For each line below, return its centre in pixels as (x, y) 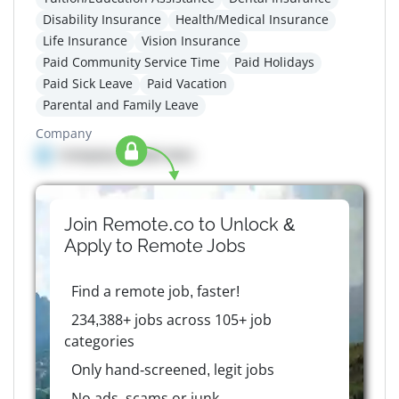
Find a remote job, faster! (155, 292)
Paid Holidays (274, 62)
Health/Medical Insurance (252, 20)
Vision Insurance (191, 41)
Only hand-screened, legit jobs (172, 370)
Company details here (126, 155)
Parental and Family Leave (121, 105)
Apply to (101, 246)
